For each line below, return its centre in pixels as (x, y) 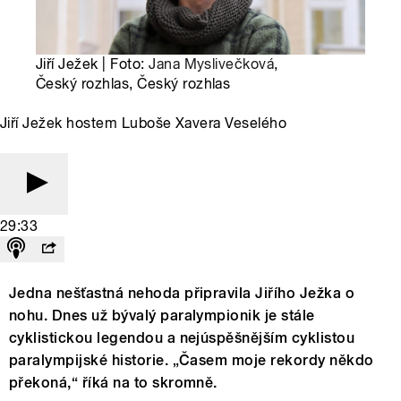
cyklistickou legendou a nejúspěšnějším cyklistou (182, 338)
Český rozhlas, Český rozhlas (133, 84)
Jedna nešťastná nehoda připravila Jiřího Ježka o (182, 294)
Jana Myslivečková (212, 64)
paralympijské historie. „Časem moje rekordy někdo (192, 361)
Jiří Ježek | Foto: (93, 64)
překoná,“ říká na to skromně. (113, 383)
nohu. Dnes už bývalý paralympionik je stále (162, 316)
